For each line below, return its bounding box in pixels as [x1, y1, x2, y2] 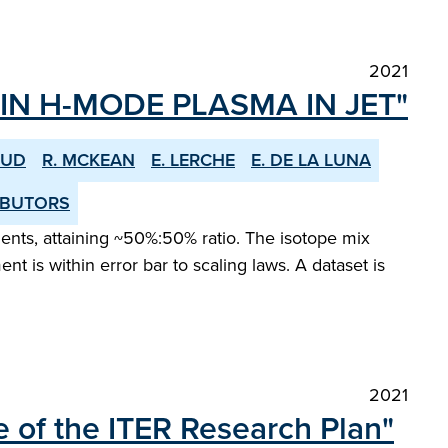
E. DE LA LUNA [251, 147, 371, 173]
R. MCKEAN [42, 147, 135, 173]
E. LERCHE [151, 147, 235, 173]
